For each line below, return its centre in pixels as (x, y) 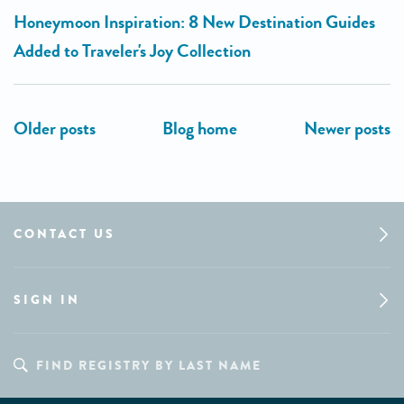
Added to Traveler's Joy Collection (132, 50)
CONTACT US (64, 234)
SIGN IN (47, 299)
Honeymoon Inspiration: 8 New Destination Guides (194, 22)
